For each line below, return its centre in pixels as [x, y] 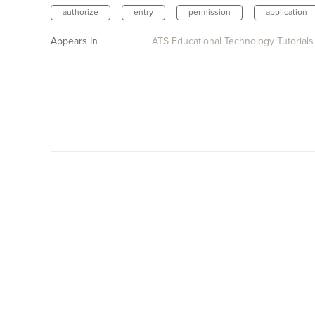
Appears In [74, 42]
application [287, 13]
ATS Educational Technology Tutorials [233, 42]
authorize [81, 13]
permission [210, 13]
